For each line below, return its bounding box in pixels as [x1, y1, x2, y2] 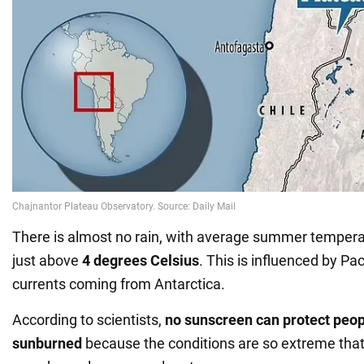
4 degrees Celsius [82, 252, 199, 270]
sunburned [12, 335, 82, 353]
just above [12, 252, 82, 270]
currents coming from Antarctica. [12, 275, 225, 293]
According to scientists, [12, 311, 165, 329]
